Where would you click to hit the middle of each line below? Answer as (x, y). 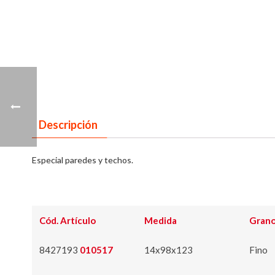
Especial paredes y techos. (83, 160)
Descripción (68, 125)
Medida (161, 221)
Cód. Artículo (68, 221)
